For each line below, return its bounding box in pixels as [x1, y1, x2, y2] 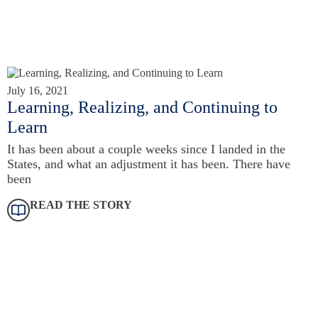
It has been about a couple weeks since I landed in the [7, 142, 285, 157]
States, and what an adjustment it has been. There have [7, 157, 290, 172]
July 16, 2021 [7, 84, 68, 97]
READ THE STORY [30, 199, 132, 212]
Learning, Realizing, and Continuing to [7, 97, 278, 117]
